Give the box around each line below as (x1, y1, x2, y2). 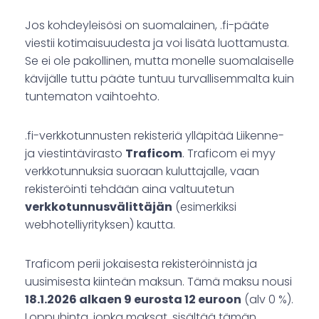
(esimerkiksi (172, 199, 236, 216)
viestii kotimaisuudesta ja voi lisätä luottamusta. (25, 35, 289, 52)
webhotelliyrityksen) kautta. (25, 216, 175, 234)
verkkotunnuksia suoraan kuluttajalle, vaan (25, 163, 259, 180)
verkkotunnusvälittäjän (25, 199, 172, 216)
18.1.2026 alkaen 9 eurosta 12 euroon (25, 291, 241, 308)
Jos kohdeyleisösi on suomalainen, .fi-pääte (25, 17, 269, 34)
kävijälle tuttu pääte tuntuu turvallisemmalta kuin (25, 70, 294, 88)
